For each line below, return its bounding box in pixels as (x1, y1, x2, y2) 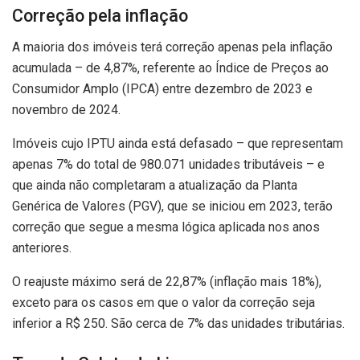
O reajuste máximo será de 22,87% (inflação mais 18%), (12, 273, 321, 289)
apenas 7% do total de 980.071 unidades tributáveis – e (12, 156, 325, 172)
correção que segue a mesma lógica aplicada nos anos (12, 219, 320, 235)
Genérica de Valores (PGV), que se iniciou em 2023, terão (12, 198, 333, 214)
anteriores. (12, 239, 72, 256)
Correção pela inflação (12, 6, 188, 27)
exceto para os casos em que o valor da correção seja (12, 294, 315, 310)
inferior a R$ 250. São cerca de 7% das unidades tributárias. (12, 315, 345, 331)
